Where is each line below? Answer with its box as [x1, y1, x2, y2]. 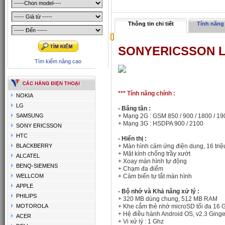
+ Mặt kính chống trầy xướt [118, 150, 190, 157]
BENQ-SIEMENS [16, 163, 58, 169]
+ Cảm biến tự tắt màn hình [118, 173, 192, 180]
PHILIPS [16, 193, 37, 199]
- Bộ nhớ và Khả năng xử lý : [118, 188, 199, 195]
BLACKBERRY [16, 143, 52, 149]
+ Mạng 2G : [118, 113, 151, 120]
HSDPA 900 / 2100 [151, 120, 203, 127]
